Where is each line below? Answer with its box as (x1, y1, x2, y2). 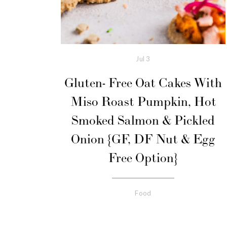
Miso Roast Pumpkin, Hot (70, 94, 216, 110)
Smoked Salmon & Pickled (71, 113, 215, 129)
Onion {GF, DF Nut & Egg (71, 132, 215, 148)
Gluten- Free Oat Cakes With (64, 75, 222, 92)
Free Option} (108, 150, 178, 167)
